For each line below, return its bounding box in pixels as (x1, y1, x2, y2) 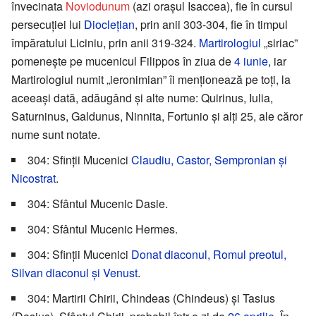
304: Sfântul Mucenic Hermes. (28, 221, 178, 238)
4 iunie (234, 53, 268, 70)
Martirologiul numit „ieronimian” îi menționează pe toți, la (11, 71, 291, 88)
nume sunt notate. (11, 126, 100, 143)
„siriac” (261, 35, 298, 51)
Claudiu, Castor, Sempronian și (131, 152, 287, 169)
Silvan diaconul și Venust (11, 265, 138, 281)
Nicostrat (11, 170, 56, 187)
